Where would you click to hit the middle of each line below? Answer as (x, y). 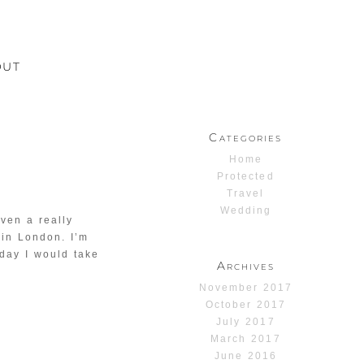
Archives (246, 265)
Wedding (246, 210)
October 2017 (246, 304)
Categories (246, 137)
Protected (246, 176)
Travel (246, 193)
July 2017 (246, 321)
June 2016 (246, 355)
